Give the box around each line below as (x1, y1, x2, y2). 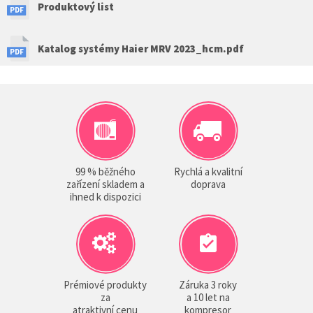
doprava (190, 177, 226, 191)
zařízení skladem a (66, 177, 145, 191)
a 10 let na (186, 290, 230, 304)
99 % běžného (75, 164, 136, 178)
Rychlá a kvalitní (173, 164, 242, 178)
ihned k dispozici (69, 189, 141, 203)
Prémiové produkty (64, 277, 147, 291)
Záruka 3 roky (179, 277, 237, 291)
